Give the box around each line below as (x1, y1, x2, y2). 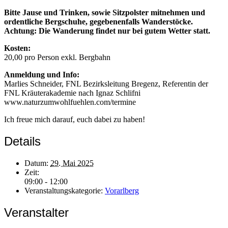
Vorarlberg (105, 186, 139, 195)
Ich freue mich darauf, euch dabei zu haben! (4, 115, 145, 124)
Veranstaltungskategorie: (24, 186, 103, 195)
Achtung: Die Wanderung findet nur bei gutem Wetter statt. (4, 26, 210, 36)
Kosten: (4, 44, 31, 53)
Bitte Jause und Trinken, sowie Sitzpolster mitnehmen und (4, 8, 205, 17)
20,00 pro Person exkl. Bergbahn (4, 53, 110, 62)
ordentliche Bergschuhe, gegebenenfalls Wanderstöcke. (4, 17, 193, 26)
